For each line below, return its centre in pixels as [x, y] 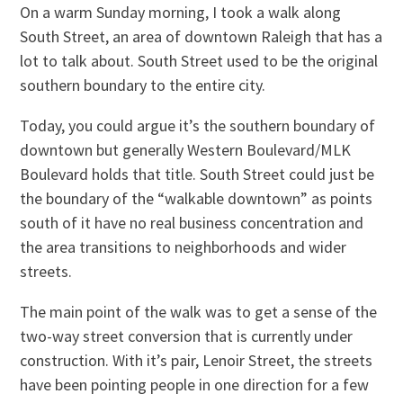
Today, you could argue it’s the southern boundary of [198, 125]
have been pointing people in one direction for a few [195, 384]
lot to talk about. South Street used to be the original [199, 60]
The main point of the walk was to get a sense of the [199, 311]
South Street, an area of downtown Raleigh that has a [201, 36]
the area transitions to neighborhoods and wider [184, 246]
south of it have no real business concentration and [192, 222]
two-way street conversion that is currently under [187, 336]
